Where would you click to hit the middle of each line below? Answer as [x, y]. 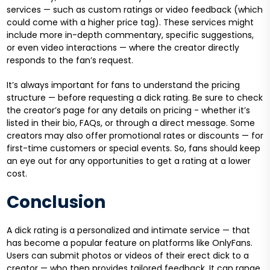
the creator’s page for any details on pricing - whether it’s [128, 111]
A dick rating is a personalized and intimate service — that [128, 231]
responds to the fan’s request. [71, 61]
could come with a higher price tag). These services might [130, 23]
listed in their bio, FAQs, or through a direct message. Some [130, 123]
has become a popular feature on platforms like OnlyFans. [129, 243]
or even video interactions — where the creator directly [123, 48]
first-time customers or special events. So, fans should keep [133, 149]
